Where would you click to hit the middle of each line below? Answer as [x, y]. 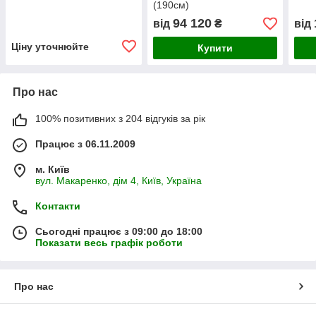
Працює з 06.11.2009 [85, 144]
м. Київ [53, 170]
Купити [215, 48]
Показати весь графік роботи [109, 243]
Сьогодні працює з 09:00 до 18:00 [119, 232]
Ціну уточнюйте [50, 47]
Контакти [58, 206]
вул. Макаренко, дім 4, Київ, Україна [119, 181]
